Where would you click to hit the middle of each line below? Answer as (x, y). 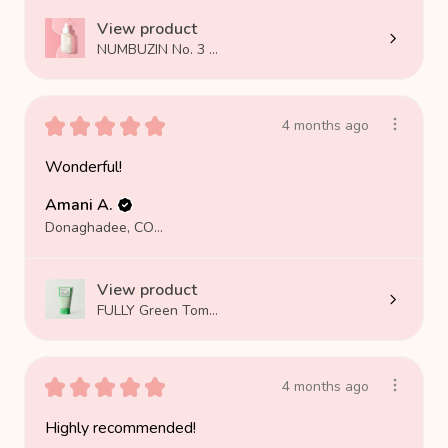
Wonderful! (83, 166)
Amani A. (79, 204)
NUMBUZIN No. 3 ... (157, 49)
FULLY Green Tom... (157, 310)
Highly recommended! (120, 427)
